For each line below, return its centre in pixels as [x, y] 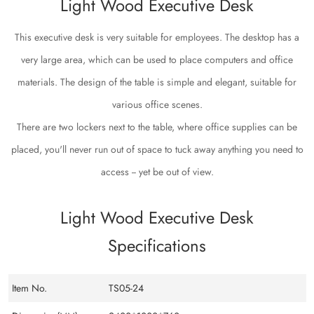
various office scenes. [157, 105]
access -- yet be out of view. [157, 172]
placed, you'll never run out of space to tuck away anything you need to [157, 150]
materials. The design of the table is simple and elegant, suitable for [157, 82]
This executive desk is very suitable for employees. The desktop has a [157, 37]
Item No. [29, 288]
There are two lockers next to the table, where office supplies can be [157, 127]
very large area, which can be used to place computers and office [157, 60]
